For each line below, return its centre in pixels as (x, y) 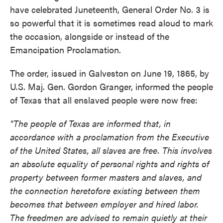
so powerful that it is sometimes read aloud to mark (111, 23)
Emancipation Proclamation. (65, 50)
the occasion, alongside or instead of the (90, 36)
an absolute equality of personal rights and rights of (110, 164)
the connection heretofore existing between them (105, 191)
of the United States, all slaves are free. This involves (111, 150)
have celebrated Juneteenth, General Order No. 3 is (110, 9)
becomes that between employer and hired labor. (104, 204)
